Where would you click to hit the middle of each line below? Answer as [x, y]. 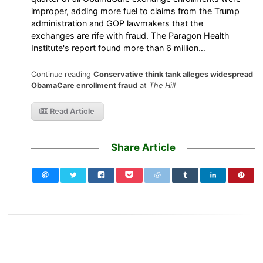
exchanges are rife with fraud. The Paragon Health [131, 35]
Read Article [72, 112]
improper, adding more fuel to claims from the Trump [136, 11]
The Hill [163, 86]
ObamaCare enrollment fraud [85, 86]
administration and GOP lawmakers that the [117, 23]
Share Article [143, 148]
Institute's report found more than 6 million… [119, 48]
